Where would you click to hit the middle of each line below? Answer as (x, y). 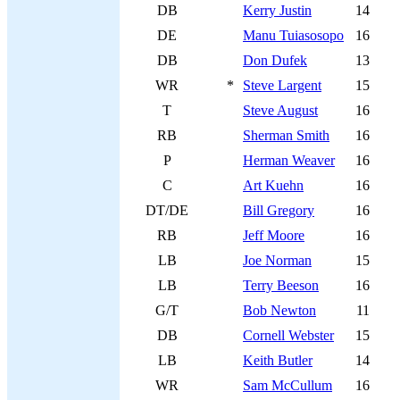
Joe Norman (277, 260)
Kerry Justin (277, 10)
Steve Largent (282, 85)
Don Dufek (275, 60)
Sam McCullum (287, 385)
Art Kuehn (273, 185)
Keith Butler (278, 360)
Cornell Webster (288, 335)
